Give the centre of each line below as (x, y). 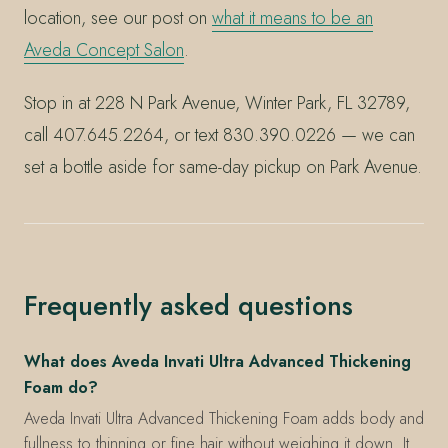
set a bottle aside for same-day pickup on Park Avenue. (223, 167)
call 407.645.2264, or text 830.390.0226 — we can (219, 135)
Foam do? (61, 388)
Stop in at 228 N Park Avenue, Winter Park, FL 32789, (217, 103)
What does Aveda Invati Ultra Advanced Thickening (217, 362)
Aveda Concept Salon (104, 49)
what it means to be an (292, 17)
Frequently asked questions (188, 305)
